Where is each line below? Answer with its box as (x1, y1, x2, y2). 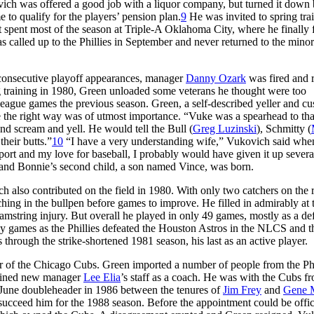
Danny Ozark (186, 71, 246, 84)
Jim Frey (223, 283, 261, 296)
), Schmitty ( (257, 122, 311, 135)
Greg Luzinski (193, 122, 257, 135)
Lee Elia (83, 271, 121, 283)
